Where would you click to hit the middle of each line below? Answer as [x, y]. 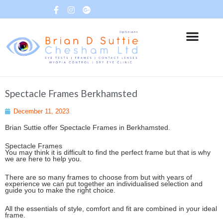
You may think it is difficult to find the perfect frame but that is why [108, 153]
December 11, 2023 [41, 111]
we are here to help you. [43, 159]
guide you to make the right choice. [60, 191]
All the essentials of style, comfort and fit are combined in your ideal [111, 209]
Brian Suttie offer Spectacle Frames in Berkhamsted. [88, 128]
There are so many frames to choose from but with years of [99, 178]
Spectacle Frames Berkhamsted [71, 94]
